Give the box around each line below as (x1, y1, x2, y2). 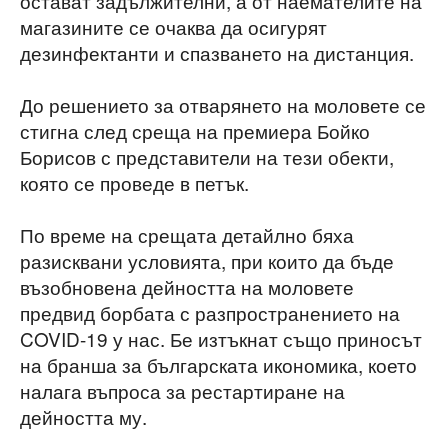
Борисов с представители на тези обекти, (20, 142, 394, 170)
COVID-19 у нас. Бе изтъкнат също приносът (20, 324, 422, 352)
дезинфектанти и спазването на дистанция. (20, 38, 414, 66)
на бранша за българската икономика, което (20, 350, 417, 378)
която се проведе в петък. (20, 168, 249, 196)
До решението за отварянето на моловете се (20, 90, 426, 118)
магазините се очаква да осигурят (20, 12, 327, 40)
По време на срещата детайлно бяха (20, 220, 354, 248)
